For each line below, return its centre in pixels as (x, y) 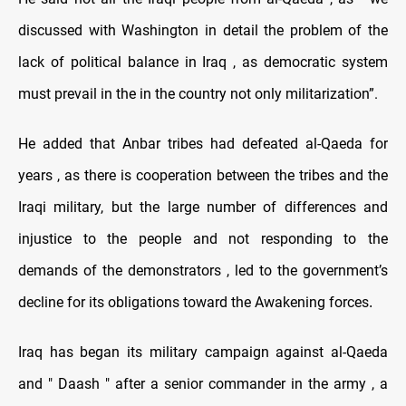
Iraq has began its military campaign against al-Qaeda (203, 353)
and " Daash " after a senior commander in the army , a (203, 384)
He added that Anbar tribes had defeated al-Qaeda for (203, 144)
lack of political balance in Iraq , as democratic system (203, 63)
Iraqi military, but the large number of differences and (203, 208)
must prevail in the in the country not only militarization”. (198, 94)
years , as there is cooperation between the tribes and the (203, 176)
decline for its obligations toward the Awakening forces (193, 303)
